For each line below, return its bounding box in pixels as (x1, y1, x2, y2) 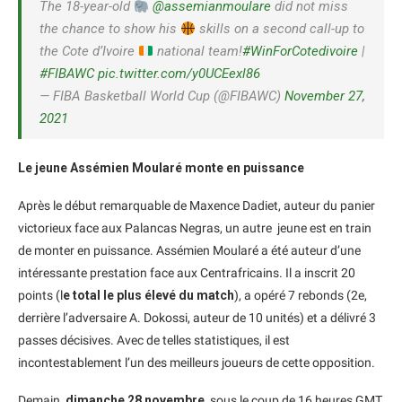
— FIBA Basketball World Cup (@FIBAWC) (39, 88, 284, 105)
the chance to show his (39, 21, 180, 38)
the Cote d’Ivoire (39, 43, 138, 60)
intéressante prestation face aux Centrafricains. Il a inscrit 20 (18, 266, 355, 281)
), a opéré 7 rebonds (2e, (234, 288, 367, 303)
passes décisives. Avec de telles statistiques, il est (18, 333, 290, 348)
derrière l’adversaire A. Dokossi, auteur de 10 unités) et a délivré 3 (18, 310, 376, 326)
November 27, (284, 88, 365, 105)
